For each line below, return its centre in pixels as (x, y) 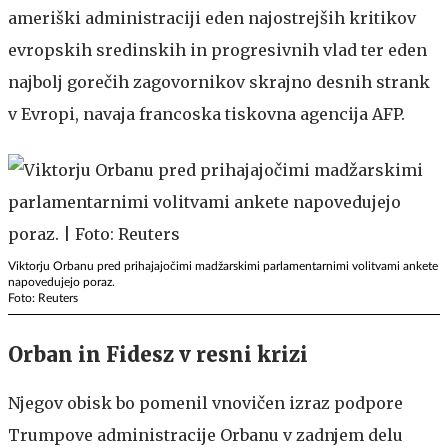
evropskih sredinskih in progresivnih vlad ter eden (217, 49)
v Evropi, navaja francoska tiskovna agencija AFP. (206, 113)
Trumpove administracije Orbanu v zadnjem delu (205, 434)
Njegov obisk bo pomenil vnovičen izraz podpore (205, 402)
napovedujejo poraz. (61, 281)
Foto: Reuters (43, 297)
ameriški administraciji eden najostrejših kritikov (212, 17)
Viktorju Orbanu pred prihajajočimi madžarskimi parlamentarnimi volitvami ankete (223, 265)
